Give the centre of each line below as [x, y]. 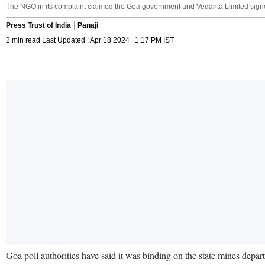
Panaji [88, 25]
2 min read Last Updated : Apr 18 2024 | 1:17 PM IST [90, 40]
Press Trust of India [38, 25]
